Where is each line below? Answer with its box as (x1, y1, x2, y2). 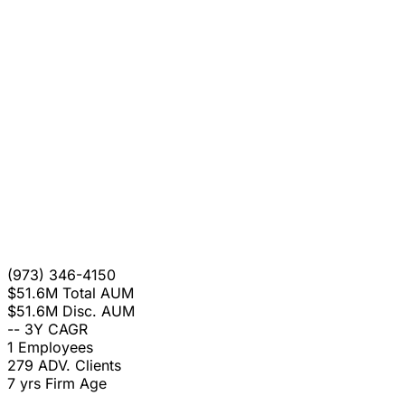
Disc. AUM (62, 302, 135, 321)
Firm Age (45, 374, 107, 393)
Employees (18, 338, 93, 357)
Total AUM (62, 284, 134, 303)
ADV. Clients (38, 356, 121, 375)
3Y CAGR (24, 320, 88, 339)
